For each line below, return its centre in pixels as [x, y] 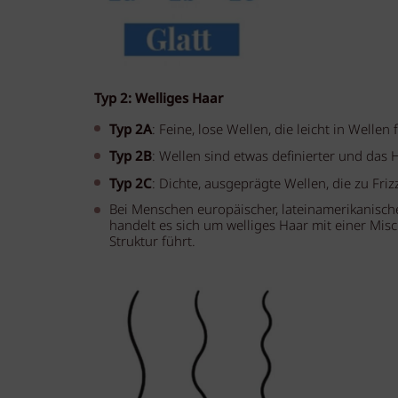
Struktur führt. [153, 243]
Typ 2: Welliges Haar [158, 99]
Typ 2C [131, 184]
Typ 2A [131, 130]
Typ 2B [131, 157]
